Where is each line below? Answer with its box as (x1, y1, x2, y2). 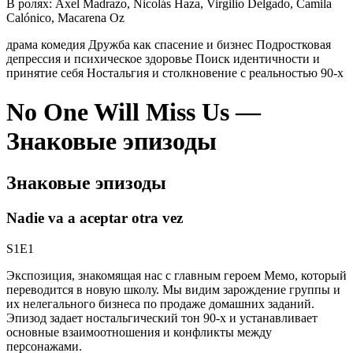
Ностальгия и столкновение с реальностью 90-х (87, 66, 344, 80)
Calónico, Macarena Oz (6, 11, 124, 25)
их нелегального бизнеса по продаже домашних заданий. (6, 296, 314, 310)
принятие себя (6, 66, 87, 80)
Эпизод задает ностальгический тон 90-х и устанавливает (6, 310, 318, 325)
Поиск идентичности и (195, 52, 320, 66)
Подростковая (256, 38, 331, 52)
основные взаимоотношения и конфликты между (6, 325, 272, 339)
